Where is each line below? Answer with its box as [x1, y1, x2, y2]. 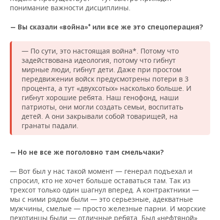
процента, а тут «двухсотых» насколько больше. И [22, 83, 192, 93]
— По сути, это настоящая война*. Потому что [22, 46, 179, 55]
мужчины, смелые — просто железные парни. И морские [10, 204, 206, 213]
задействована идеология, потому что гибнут [22, 55, 176, 65]
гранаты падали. [22, 121, 79, 130]
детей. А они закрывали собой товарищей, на [22, 111, 178, 121]
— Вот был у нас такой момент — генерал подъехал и [10, 166, 192, 176]
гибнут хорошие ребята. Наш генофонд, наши [22, 93, 179, 102]
